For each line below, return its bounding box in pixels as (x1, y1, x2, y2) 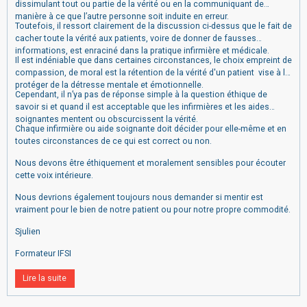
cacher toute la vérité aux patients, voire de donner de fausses (14, 33, 256, 43)
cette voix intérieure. (14, 170, 95, 180)
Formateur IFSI (14, 248, 71, 258)
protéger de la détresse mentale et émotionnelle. (14, 79, 204, 90)
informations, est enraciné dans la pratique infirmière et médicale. (14, 45, 269, 56)
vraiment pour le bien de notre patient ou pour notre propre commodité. (14, 204, 291, 214)
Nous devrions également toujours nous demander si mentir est (14, 192, 263, 202)
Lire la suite (23, 273, 66, 283)
